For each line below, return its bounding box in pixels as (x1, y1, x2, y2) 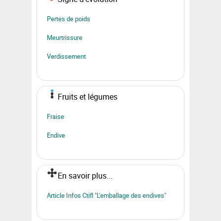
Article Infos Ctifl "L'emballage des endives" (47, 190, 166, 200)
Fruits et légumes (58, 91, 117, 102)
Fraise (47, 111, 64, 121)
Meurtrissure (47, 33, 82, 42)
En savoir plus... (58, 170, 112, 181)
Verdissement (47, 51, 86, 61)
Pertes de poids (47, 14, 90, 23)
